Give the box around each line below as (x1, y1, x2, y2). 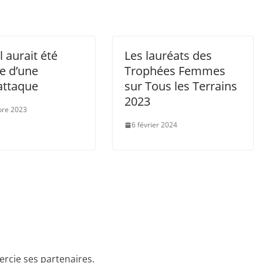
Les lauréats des (124, 48, 212, 63)
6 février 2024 (131, 120, 177, 130)
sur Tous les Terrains (124, 78, 237, 94)
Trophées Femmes (124, 63, 225, 79)
